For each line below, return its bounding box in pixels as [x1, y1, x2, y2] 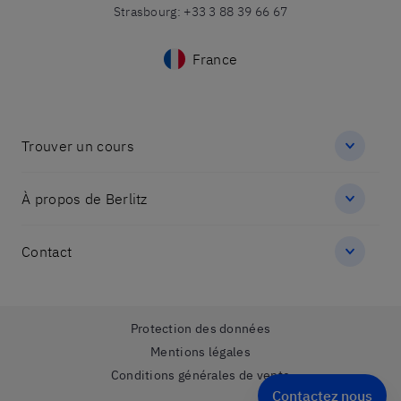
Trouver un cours [21, 137, 134, 156]
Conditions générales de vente [110, 367, 291, 384]
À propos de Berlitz [21, 190, 148, 209]
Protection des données [130, 320, 271, 337]
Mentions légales [150, 344, 251, 361]
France [192, 50, 238, 69]
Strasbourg [113, 4, 177, 21]
